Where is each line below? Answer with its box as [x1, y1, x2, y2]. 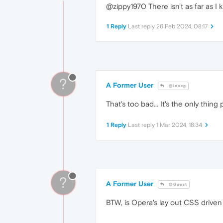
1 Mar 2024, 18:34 [156, 121, 202, 128]
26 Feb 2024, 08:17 [156, 23, 208, 30]
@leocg [167, 84, 186, 89]
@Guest [167, 182, 187, 187]
